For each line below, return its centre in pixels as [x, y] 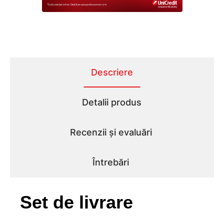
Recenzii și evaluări [111, 132]
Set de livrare [76, 202]
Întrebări [111, 162]
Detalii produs [112, 102]
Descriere [112, 72]
